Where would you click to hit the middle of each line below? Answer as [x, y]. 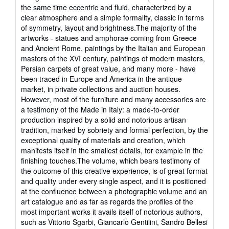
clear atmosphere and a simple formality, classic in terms [112, 18]
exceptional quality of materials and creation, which [103, 140]
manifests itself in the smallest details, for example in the [112, 151]
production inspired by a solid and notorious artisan [104, 120]
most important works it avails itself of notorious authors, [112, 212]
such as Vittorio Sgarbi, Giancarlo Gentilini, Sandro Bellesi [114, 222]
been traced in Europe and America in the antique [101, 79]
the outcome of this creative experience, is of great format [114, 171]
